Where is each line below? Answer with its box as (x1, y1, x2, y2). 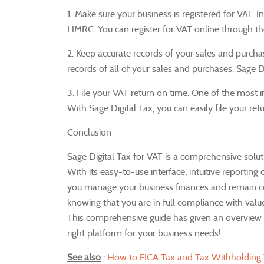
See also (67, 251, 101, 263)
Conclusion (67, 126, 111, 138)
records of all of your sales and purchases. (67, 62, 236, 74)
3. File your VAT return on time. (67, 87, 192, 98)
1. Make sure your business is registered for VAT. (67, 8, 256, 19)
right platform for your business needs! (67, 227, 221, 239)
